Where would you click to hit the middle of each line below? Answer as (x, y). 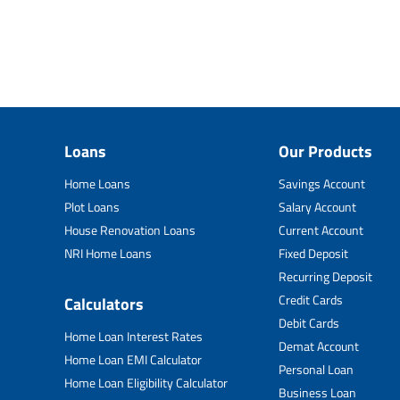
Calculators (104, 304)
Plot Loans (92, 207)
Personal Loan (316, 369)
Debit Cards (309, 323)
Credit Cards (311, 300)
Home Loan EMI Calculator (133, 359)
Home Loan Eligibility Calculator (146, 383)
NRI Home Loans (108, 253)
